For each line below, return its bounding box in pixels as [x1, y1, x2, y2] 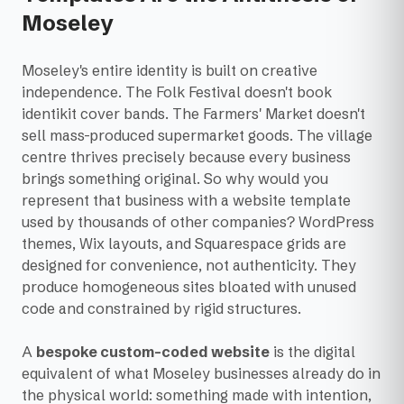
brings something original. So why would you [22, 170, 328, 188]
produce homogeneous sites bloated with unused [22, 278, 356, 297]
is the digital [270, 343, 355, 362]
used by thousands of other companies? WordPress [22, 213, 374, 232]
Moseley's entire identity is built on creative [22, 61, 317, 80]
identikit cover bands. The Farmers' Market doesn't [22, 105, 365, 124]
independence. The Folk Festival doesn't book [22, 83, 332, 102]
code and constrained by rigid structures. [22, 299, 301, 318]
